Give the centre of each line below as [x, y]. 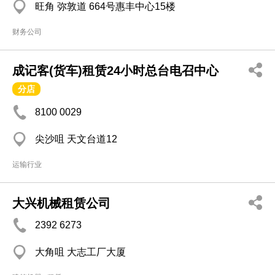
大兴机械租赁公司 [61, 203]
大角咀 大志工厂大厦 [80, 252]
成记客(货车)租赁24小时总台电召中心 [115, 71]
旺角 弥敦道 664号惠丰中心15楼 [105, 6]
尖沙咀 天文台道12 [76, 139]
